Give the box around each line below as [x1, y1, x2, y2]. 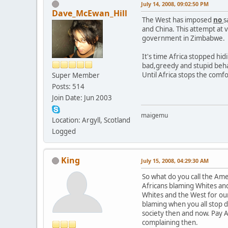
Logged [52, 126, 76, 136]
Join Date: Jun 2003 [52, 93, 112, 102]
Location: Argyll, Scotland [52, 115, 130, 125]
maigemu [141, 111, 168, 120]
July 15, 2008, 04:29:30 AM [141, 156, 209, 164]
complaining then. [142, 217, 198, 227]
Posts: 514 [52, 81, 84, 91]
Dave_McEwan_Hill [52, 7, 127, 19]
